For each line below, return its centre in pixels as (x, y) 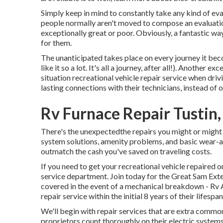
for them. (56, 43)
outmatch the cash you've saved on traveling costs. (126, 151)
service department (74, 176)
